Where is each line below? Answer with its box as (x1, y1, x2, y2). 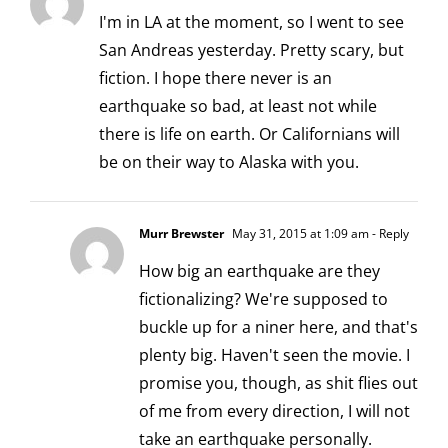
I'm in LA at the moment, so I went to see (99, 11, 404, 34)
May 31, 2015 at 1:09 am (229, 225, 369, 243)
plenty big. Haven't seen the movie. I (139, 344, 410, 367)
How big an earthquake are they (139, 260, 380, 283)
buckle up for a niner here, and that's (139, 316, 418, 339)
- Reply (369, 225, 409, 243)
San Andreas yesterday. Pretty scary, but (99, 39, 404, 62)
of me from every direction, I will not (139, 400, 410, 423)
